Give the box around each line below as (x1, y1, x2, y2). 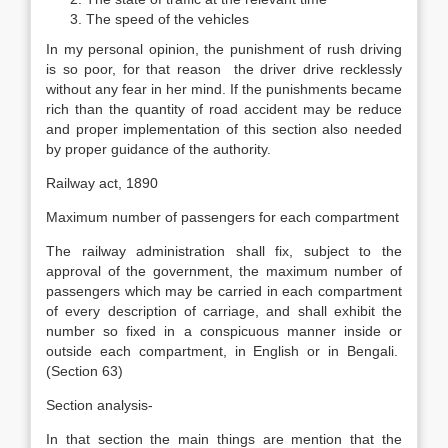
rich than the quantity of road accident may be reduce (46, 101, 402, 117)
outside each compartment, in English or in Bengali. (46, 343, 402, 359)
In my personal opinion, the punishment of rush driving (46, 41, 402, 57)
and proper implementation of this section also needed (46, 121, 402, 137)
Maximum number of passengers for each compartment (46, 209, 399, 225)
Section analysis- (46, 397, 153, 413)
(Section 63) (46, 363, 123, 379)
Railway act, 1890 (46, 175, 158, 191)
